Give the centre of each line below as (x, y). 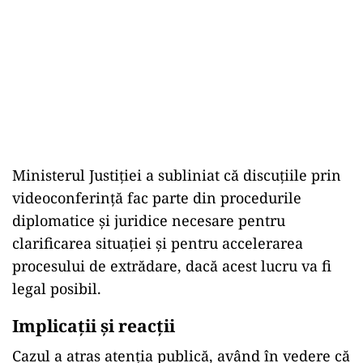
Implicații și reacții (94, 326)
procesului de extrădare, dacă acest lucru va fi (172, 266)
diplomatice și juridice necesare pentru (149, 220)
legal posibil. (57, 288)
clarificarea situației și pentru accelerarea (158, 243)
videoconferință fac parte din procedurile (157, 198)
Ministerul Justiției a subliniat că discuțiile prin (177, 175)
